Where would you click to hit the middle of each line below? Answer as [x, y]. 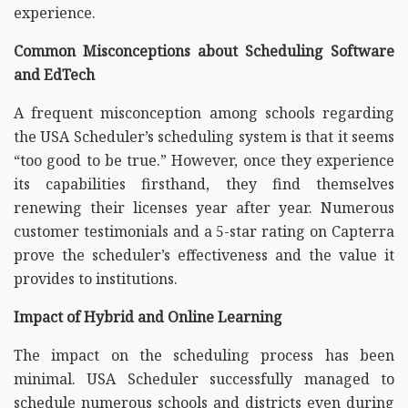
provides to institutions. [96, 278]
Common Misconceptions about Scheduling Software [204, 51]
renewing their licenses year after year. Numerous [204, 207]
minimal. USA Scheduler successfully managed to [204, 378]
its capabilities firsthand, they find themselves [204, 184]
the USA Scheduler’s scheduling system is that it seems [204, 136]
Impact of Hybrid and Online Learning [148, 316]
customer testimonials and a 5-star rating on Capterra [204, 231]
